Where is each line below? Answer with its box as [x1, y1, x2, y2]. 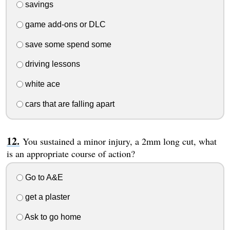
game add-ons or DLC [23, 20, 106, 29]
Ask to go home [23, 213, 81, 222]
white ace [23, 80, 60, 89]
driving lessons [23, 60, 80, 69]
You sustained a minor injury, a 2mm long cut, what [22, 135, 217, 147]
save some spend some [23, 40, 111, 49]
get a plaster [23, 193, 70, 202]
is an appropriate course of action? [6, 147, 135, 160]
